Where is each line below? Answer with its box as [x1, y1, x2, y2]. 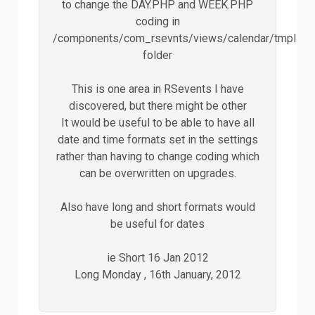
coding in [135, 14, 180, 28]
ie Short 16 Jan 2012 [106, 250, 209, 264]
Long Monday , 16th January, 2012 [74, 267, 241, 281]
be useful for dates [110, 217, 205, 231]
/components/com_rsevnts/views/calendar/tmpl [53, 31, 297, 45]
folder [143, 48, 172, 62]
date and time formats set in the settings [57, 132, 258, 146]
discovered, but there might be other [68, 98, 247, 112]
